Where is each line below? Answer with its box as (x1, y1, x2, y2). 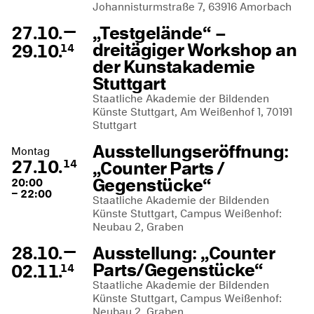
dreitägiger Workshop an (93, 37, 297, 62)
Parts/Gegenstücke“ (93, 257, 264, 282)
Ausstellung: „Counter (93, 240, 275, 266)
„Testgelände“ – (93, 20, 226, 46)
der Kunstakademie (93, 54, 255, 79)
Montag (11, 143, 50, 159)
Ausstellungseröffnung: (93, 139, 289, 164)
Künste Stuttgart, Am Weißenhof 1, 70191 (93, 104, 292, 120)
